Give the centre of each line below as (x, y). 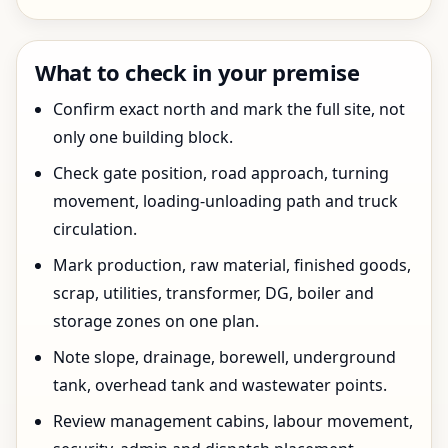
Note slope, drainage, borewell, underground (224, 357)
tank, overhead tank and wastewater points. (220, 385)
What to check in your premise (197, 72)
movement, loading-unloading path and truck (225, 201)
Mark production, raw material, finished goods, (232, 265)
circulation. (95, 229)
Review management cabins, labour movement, (233, 421)
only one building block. (143, 137)
